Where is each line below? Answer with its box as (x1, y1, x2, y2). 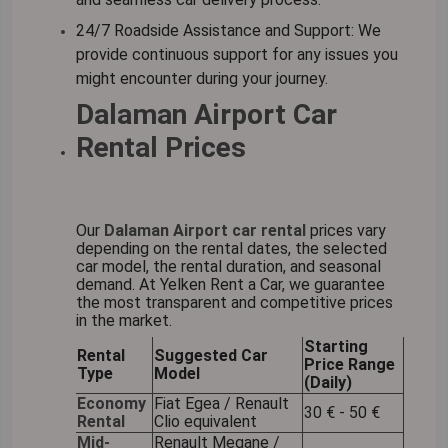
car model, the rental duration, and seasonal (76, 256, 381, 276)
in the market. (76, 310, 172, 330)
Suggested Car (154, 345, 268, 365)
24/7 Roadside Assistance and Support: (76, 21, 354, 41)
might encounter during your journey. (76, 69, 328, 89)
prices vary (306, 220, 386, 240)
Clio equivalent (154, 411, 257, 431)
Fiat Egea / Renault (154, 393, 289, 413)
